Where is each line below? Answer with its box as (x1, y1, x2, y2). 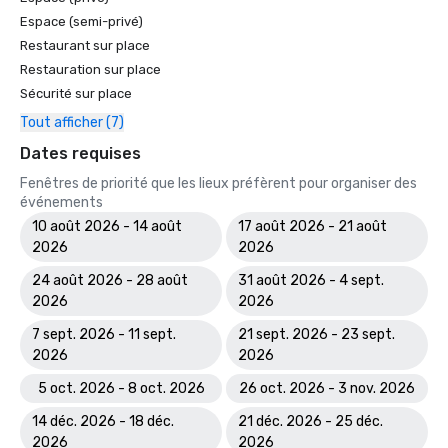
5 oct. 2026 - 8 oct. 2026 (37, 380, 205, 397)
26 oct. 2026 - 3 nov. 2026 (239, 380, 415, 397)
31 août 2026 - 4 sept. (238, 272, 384, 289)
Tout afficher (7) (20, 114, 124, 131)
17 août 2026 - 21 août (238, 218, 387, 235)
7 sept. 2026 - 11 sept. (32, 326, 176, 343)
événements (20, 194, 103, 211)
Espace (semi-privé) (20, 14, 143, 29)
